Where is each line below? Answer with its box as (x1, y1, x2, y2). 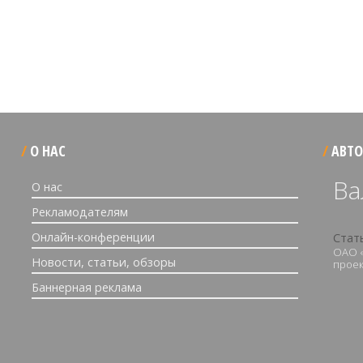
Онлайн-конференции (32, 229, 155, 245)
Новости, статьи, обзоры (32, 254, 176, 270)
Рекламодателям (32, 204, 128, 220)
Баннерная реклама (32, 280, 142, 295)
